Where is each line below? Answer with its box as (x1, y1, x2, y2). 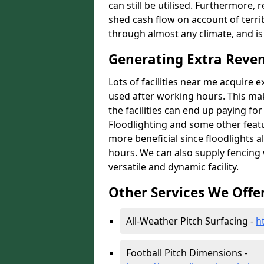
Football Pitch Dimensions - (126, 246, 247, 259)
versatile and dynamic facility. (108, 160, 239, 173)
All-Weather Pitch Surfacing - (126, 214, 256, 227)
